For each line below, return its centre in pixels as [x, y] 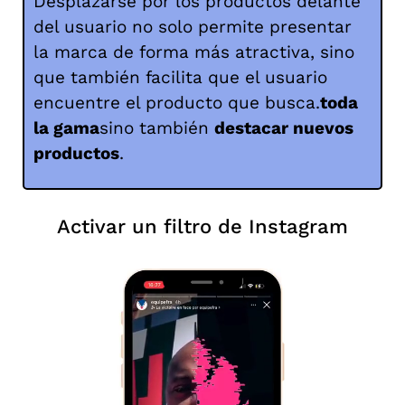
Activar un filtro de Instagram [202, 227]
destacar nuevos [284, 127]
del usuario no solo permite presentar [193, 26]
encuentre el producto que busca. [177, 102]
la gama [66, 127]
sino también [157, 127]
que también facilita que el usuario [180, 77]
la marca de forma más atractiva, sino [194, 52]
